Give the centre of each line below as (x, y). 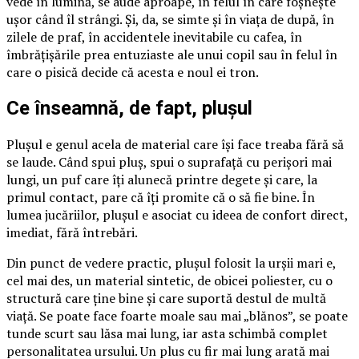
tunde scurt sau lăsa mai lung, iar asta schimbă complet (167, 334)
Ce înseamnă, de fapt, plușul (129, 109)
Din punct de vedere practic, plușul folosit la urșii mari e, (171, 263)
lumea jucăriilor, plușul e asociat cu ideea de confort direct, (177, 215)
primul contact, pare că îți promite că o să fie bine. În (161, 198)
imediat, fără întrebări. (72, 233)
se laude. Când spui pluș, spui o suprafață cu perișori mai (169, 162)
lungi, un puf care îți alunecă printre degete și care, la (162, 180)
